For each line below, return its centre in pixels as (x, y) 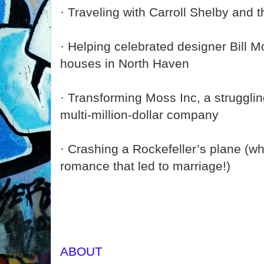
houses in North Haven (125, 63)
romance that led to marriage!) (145, 166)
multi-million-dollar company (139, 115)
